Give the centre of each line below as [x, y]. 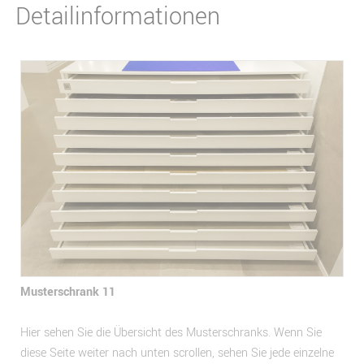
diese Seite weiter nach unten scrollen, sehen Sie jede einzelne [177, 353]
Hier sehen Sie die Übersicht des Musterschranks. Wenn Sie [171, 333]
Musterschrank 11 [67, 292]
